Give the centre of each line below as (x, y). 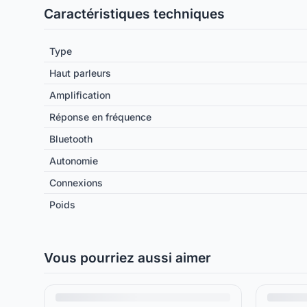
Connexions (76, 182)
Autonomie (74, 160)
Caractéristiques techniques (134, 13)
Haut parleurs (80, 73)
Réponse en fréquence (100, 116)
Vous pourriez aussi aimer (127, 257)
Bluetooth (71, 138)
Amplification (80, 95)
